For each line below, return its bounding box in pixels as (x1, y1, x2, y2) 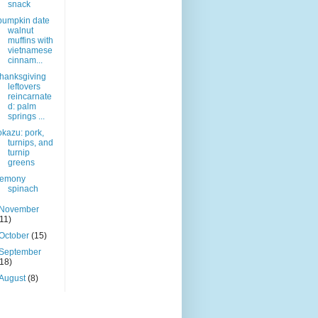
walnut (7, 26, 33, 36)
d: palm (7, 102, 36, 112)
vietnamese (7, 45, 53, 56)
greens (7, 158, 35, 168)
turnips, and (7, 138, 53, 148)
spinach (7, 184, 38, 194)
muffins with (7, 35, 53, 46)
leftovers (7, 82, 40, 92)
